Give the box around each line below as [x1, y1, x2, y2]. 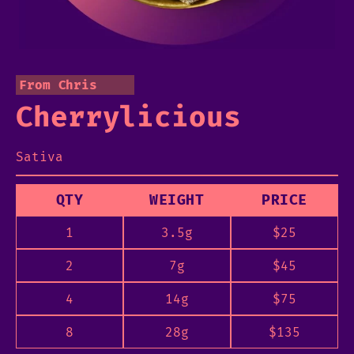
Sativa [16, 149, 63, 164]
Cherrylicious [16, 100, 241, 134]
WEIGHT [149, 191, 205, 209]
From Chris [19, 77, 97, 92]
